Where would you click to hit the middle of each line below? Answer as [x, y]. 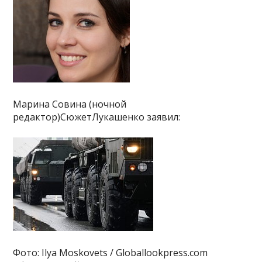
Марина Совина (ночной [70, 104]
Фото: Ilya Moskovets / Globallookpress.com [111, 252]
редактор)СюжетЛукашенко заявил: [97, 117]
